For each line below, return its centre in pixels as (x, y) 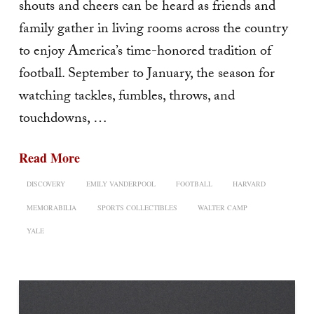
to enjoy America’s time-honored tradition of (145, 53)
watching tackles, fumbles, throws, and (127, 98)
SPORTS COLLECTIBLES (137, 207)
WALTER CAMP (222, 207)
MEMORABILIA (52, 207)
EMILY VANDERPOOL (121, 183)
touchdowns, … (63, 120)
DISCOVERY (46, 183)
